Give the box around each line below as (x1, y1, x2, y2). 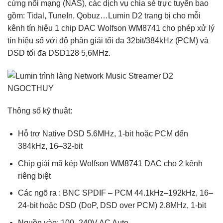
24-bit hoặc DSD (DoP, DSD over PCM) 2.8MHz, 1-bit (17, 201, 206, 210)
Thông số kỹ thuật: (7, 107, 72, 115)
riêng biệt (17, 171, 51, 180)
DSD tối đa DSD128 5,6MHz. (7, 48, 111, 57)
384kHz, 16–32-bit (17, 142, 83, 151)
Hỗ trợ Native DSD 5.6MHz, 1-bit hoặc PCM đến (17, 129, 188, 138)
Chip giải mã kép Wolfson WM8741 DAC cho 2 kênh (17, 159, 203, 168)
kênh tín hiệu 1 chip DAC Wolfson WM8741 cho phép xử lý (7, 23, 215, 32)
